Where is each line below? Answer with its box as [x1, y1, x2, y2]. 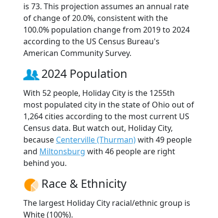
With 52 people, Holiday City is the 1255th [23, 87, 175, 98]
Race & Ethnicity [41, 175, 127, 191]
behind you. [23, 157, 67, 168]
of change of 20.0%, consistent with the [23, 12, 168, 23]
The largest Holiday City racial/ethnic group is [23, 197, 190, 208]
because [23, 134, 56, 145]
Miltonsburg [39, 145, 85, 157]
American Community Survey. [23, 47, 131, 58]
